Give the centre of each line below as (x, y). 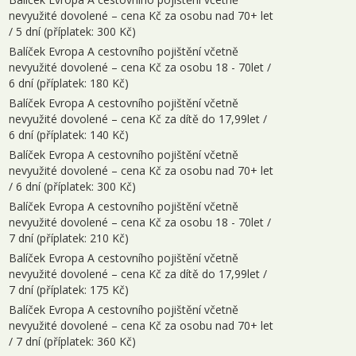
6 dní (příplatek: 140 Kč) (69, 135)
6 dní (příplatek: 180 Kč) (69, 83)
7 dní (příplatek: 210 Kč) (69, 238)
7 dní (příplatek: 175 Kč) (69, 290)
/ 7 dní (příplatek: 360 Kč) (72, 341)
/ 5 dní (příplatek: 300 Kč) (72, 31)
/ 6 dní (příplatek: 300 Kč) (72, 186)
